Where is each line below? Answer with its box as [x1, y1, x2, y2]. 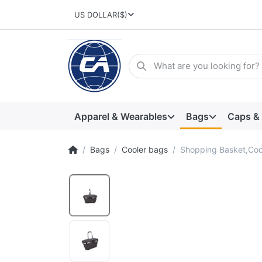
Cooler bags [122, 144, 168, 155]
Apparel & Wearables [74, 110, 167, 122]
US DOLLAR [74, 10, 117, 20]
